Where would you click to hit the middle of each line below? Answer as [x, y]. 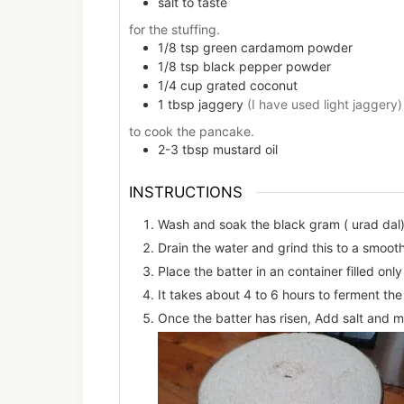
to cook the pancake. [192, 132]
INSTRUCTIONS [186, 192]
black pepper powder [267, 67]
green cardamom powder [278, 48]
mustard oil [245, 150]
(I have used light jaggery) [325, 105]
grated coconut [252, 86]
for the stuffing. [174, 30]
